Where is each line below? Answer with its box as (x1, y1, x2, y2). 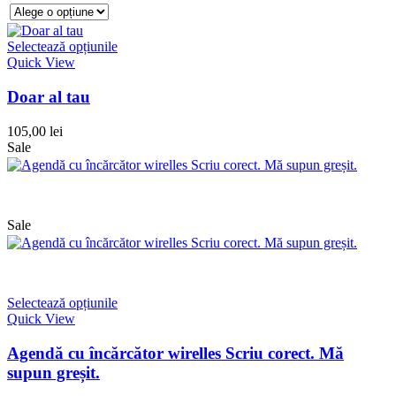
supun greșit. (7, 362, 100, 382)
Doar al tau (7, 88, 90, 107)
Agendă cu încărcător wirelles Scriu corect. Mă (7, 343, 344, 362)
